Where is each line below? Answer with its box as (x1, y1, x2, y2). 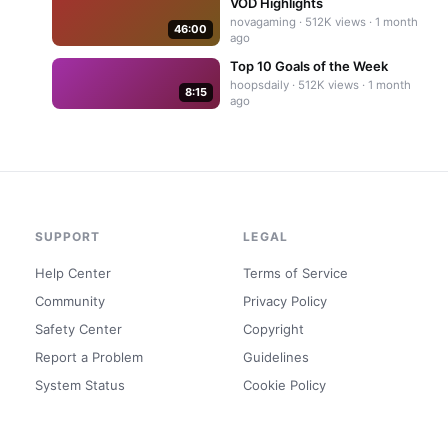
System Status (34, 376, 125, 393)
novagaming (230, 15, 296, 29)
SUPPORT (34, 228, 101, 244)
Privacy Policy (243, 292, 328, 309)
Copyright (243, 320, 305, 337)
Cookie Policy (243, 376, 327, 393)
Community (34, 292, 105, 309)
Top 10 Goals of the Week (230, 58, 388, 74)
